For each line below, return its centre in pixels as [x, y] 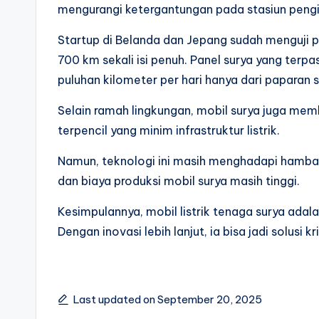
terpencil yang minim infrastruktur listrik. [169, 130]
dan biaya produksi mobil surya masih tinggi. [179, 181]
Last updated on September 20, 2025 [168, 299]
